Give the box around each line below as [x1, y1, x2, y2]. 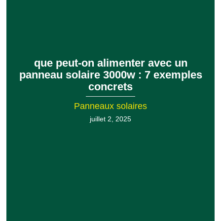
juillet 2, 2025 [90, 115, 131, 123]
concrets [88, 80, 133, 93]
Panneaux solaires [74, 101, 147, 111]
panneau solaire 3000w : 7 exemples [19, 69, 202, 81]
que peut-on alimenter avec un [34, 57, 187, 70]
